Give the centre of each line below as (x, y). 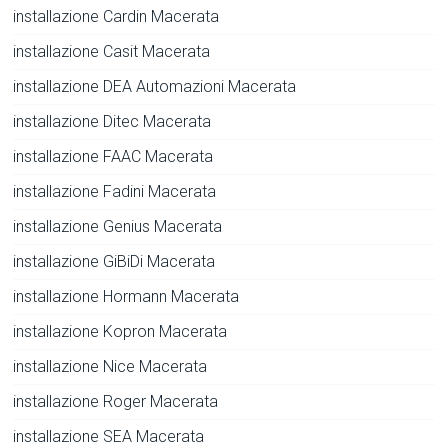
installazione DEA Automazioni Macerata (155, 87)
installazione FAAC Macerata (113, 157)
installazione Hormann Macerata (126, 297)
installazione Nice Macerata (110, 367)
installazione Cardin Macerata (116, 17)
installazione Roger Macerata (116, 402)
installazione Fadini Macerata (115, 192)
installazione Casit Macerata (112, 52)
